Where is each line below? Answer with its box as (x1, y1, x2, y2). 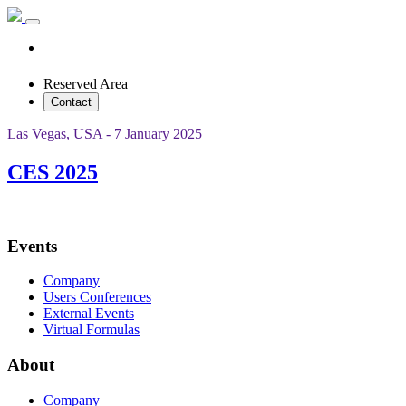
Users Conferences (43, 289, 151, 305)
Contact (51, 95, 92, 109)
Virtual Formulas (43, 322, 140, 338)
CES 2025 (7, 159, 98, 184)
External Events (43, 305, 134, 322)
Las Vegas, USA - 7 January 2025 (7, 126, 202, 141)
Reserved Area (43, 76, 128, 92)
